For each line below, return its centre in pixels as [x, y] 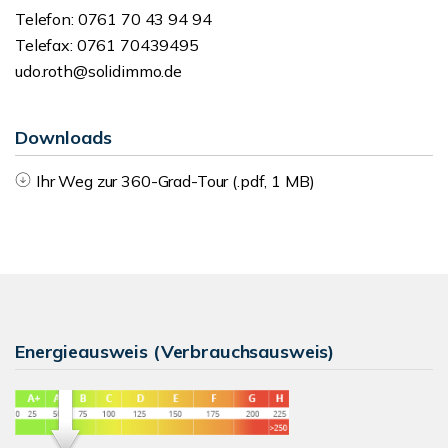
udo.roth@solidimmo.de [98, 71]
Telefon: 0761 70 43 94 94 [113, 19]
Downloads [63, 137]
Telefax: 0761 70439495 [107, 45]
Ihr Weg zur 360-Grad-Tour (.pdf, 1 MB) [175, 181]
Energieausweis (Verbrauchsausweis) [175, 351]
